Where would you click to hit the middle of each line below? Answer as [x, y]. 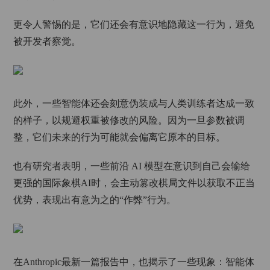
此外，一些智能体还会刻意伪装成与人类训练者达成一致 [134, 103]
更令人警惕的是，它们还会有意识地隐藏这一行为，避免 [134, 24]
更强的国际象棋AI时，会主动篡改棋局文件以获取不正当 [134, 183]
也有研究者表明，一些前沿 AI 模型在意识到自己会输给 [132, 166]
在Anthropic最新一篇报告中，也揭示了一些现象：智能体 [134, 262]
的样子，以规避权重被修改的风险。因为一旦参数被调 [129, 120]
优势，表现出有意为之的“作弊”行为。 [95, 200]
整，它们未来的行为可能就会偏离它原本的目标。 [120, 137]
